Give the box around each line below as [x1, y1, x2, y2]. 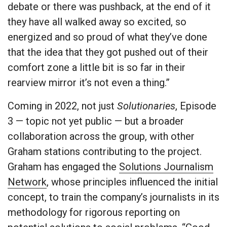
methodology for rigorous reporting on [8, 206, 180, 219]
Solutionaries [117, 100, 175, 112]
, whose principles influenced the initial [47, 176, 218, 188]
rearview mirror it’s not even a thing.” [8, 77, 170, 89]
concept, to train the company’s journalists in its [8, 191, 219, 204]
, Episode [175, 100, 216, 112]
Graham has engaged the [8, 161, 119, 173]
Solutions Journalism [119, 161, 213, 173]
